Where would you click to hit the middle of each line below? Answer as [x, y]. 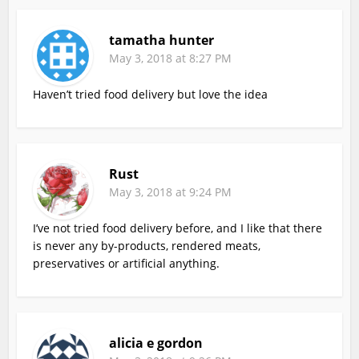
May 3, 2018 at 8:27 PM [171, 58]
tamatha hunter [162, 40]
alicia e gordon [156, 343]
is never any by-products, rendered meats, [147, 245]
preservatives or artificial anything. [127, 263]
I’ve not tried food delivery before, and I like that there [178, 228]
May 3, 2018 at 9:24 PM [171, 192]
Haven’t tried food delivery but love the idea [151, 94]
